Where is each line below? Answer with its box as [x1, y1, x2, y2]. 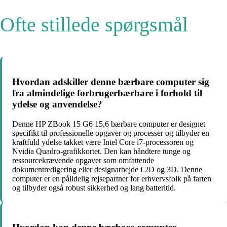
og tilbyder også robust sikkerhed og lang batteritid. [12, 183, 176, 192]
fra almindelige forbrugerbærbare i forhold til [12, 87, 202, 98]
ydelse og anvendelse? [12, 98, 102, 109]
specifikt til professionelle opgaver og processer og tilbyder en [12, 128, 209, 137]
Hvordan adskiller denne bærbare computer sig [12, 76, 209, 87]
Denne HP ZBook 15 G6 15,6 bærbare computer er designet [12, 119, 205, 128]
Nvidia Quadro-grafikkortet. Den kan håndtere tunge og [12, 146, 191, 156]
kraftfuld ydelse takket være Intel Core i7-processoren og [12, 137, 194, 146]
